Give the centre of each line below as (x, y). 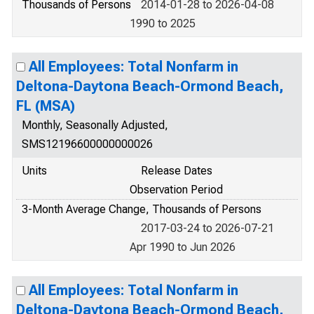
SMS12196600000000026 (87, 144)
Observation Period (176, 190)
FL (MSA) (46, 106)
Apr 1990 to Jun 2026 (183, 247)
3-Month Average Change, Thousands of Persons (142, 209)
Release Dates (177, 171)
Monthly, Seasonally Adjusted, (95, 125)
